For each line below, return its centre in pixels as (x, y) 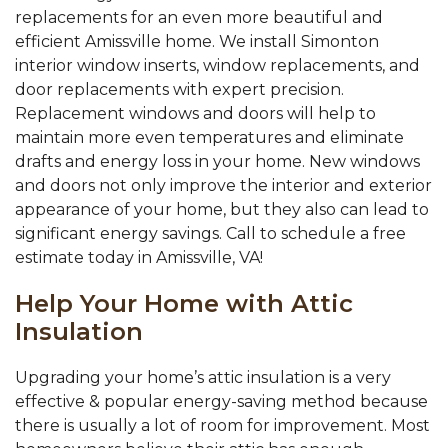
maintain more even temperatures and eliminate (209, 138)
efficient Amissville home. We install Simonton (197, 42)
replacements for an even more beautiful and (199, 18)
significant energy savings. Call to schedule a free (210, 234)
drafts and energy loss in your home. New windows (217, 162)
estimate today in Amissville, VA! (139, 258)
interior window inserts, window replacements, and (217, 66)
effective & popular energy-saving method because (221, 402)
